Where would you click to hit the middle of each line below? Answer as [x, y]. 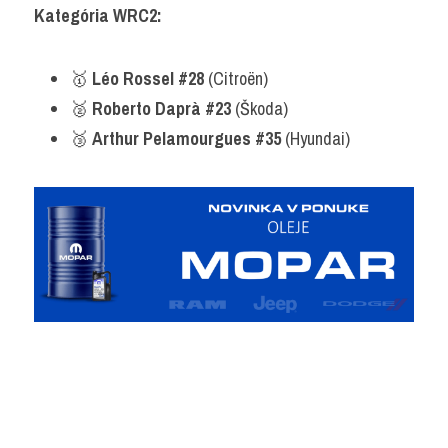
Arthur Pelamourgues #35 [186, 138]
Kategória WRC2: [98, 15]
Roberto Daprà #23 [161, 108]
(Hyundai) [315, 138]
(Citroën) [236, 78]
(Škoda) [259, 108]
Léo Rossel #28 [148, 78]
